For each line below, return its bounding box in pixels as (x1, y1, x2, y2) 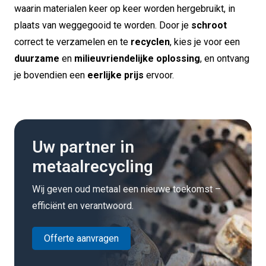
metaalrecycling (32, 156, 153, 176)
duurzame (14, 52, 59, 64)
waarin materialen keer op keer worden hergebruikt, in (14, 2, 235, 14)
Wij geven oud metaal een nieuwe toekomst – (32, 183, 221, 195)
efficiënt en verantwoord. (32, 200, 134, 212)
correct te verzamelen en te (14, 36, 131, 47)
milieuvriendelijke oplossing (74, 52, 200, 64)
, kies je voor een (170, 36, 240, 47)
